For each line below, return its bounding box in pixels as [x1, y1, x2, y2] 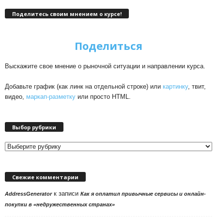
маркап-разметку [26, 93, 76, 101]
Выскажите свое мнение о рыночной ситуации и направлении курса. [5, 62, 205, 70]
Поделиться [75, 38, 142, 53]
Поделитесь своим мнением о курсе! [12, 10, 122, 18]
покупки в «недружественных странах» [5, 201, 115, 208]
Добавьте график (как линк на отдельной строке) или [5, 83, 163, 91]
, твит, [188, 83, 206, 91]
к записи [52, 190, 80, 198]
